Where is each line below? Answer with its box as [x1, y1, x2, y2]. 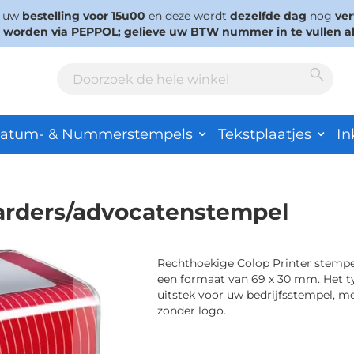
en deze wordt [145, 9, 230, 23]
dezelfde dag [229, 9, 307, 23]
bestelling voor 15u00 [21, 9, 145, 23]
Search [55, 88, 94, 103]
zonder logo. [156, 303, 226, 318]
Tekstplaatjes [218, 125, 311, 143]
